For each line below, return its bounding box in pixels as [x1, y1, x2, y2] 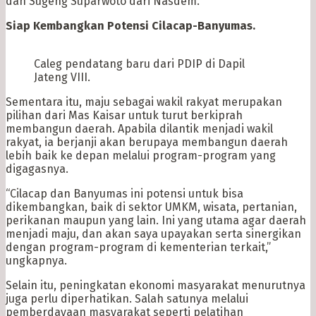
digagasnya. [6, 162, 68, 176]
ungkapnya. [6, 254, 67, 268]
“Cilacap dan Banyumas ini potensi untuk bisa [6, 187, 243, 201]
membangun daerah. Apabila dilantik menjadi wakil [6, 122, 273, 136]
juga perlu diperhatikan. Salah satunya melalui [6, 292, 248, 306]
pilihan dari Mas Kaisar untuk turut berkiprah [6, 109, 243, 123]
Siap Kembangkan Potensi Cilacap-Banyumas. [6, 19, 255, 33]
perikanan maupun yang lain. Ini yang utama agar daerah [6, 214, 306, 228]
